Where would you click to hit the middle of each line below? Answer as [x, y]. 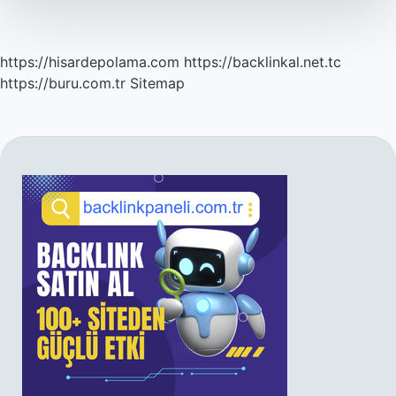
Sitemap [157, 83]
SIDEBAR [99, 179]
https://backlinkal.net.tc [263, 62]
